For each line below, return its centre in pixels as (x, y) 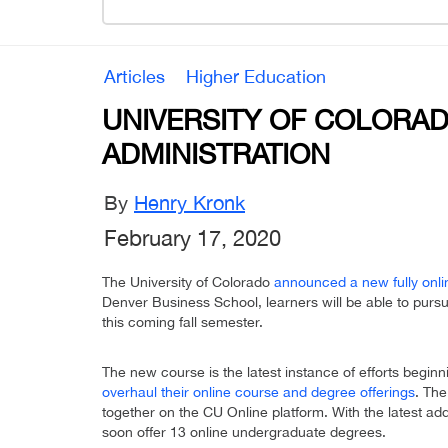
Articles (134, 77)
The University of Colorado (188, 282)
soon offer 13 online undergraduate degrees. (244, 432)
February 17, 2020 (192, 238)
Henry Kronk (189, 203)
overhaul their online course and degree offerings (258, 392)
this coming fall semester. (182, 322)
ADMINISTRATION (216, 154)
